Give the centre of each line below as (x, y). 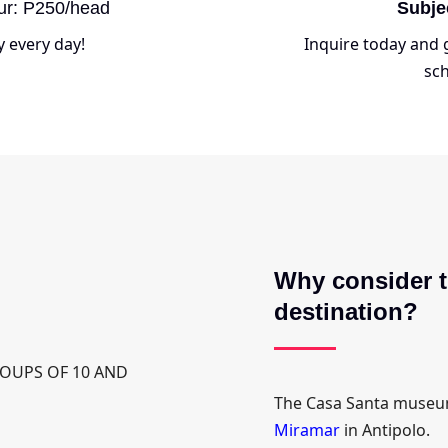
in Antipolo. (385, 430)
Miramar (307, 430)
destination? (346, 312)
